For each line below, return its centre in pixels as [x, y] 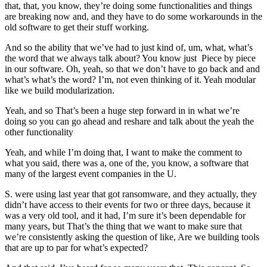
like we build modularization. [60, 90]
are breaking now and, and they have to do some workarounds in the [133, 16]
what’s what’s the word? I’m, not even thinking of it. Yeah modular [130, 79]
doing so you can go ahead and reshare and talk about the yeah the [129, 121]
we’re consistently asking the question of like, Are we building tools [132, 237]
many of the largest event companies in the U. [91, 173]
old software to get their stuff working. [77, 27]
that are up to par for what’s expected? [76, 247]
